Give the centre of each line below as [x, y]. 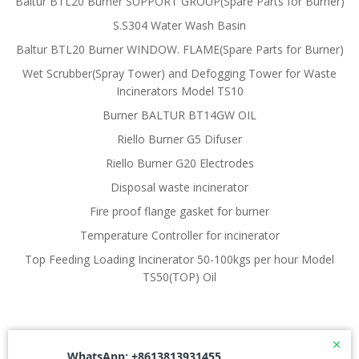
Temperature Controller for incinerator [179, 236]
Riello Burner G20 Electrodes [179, 163]
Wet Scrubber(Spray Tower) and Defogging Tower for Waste [179, 74]
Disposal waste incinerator [179, 188]
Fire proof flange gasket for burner [179, 212]
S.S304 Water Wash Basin [179, 26]
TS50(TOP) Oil [179, 277]
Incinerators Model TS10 [179, 91]
